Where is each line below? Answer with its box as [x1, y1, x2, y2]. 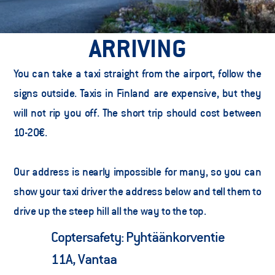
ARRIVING [88, 32, 187, 64]
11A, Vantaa [51, 250, 117, 267]
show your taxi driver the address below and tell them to [14, 184, 261, 198]
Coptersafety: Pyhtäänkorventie [51, 228, 225, 245]
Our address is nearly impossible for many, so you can [14, 164, 261, 179]
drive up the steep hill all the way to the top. [14, 203, 211, 218]
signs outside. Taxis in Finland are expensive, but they [14, 85, 261, 100]
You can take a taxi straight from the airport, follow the [14, 66, 261, 80]
